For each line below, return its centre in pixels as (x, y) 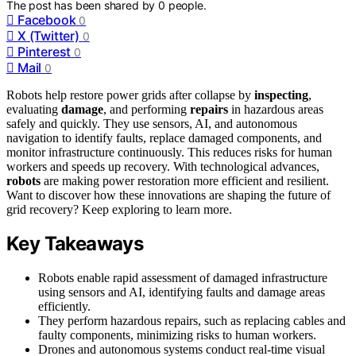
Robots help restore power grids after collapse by (130, 95)
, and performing (147, 109)
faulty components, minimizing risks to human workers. (177, 335)
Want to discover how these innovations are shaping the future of (168, 195)
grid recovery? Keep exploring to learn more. (119, 209)
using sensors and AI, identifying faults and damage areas (182, 292)
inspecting (281, 95)
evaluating (34, 109)
